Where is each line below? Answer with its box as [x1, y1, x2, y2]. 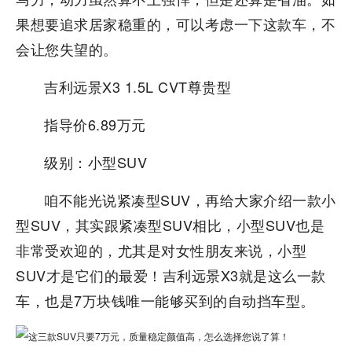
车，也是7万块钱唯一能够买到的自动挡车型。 [16, 290, 315, 310]
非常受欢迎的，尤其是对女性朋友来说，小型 [16, 240, 306, 260]
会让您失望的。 [16, 38, 118, 59]
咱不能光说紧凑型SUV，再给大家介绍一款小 [44, 189, 336, 210]
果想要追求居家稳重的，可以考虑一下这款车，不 [16, 13, 335, 34]
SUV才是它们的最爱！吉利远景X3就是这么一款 [16, 265, 326, 285]
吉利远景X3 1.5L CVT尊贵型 [44, 76, 231, 97]
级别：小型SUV [44, 152, 147, 172]
